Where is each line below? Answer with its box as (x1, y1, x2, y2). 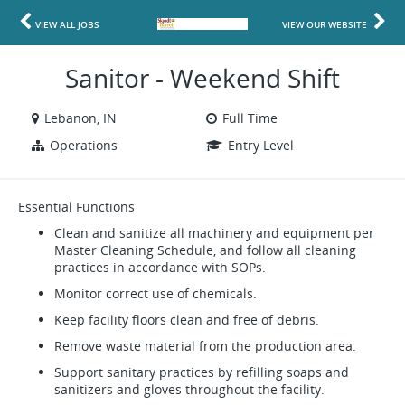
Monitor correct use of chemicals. (54, 285, 260, 302)
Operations (50, 137, 118, 154)
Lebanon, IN (44, 109, 117, 127)
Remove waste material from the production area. (54, 337, 360, 354)
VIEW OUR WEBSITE (282, 18, 367, 31)
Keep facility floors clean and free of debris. (54, 311, 323, 328)
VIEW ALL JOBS (35, 18, 99, 31)
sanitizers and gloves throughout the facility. (54, 381, 328, 398)
